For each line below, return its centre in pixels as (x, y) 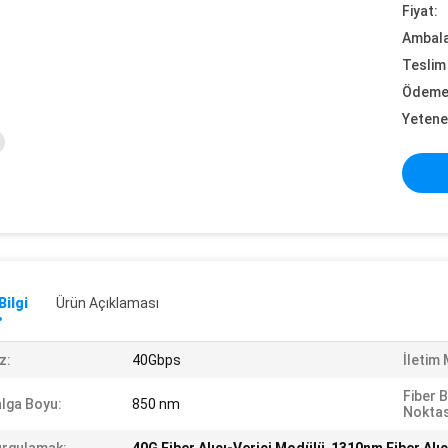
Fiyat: (420, 11)
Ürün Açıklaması (107, 303)
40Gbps (156, 360)
